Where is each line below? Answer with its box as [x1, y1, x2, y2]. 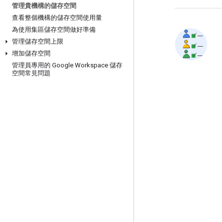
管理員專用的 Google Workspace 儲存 [12, 61, 122, 69]
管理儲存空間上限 [12, 38, 63, 45]
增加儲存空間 [12, 50, 51, 57]
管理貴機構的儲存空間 [12, 2, 76, 9]
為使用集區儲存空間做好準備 [12, 26, 96, 33]
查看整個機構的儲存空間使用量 [12, 14, 102, 21]
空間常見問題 [12, 69, 51, 77]
